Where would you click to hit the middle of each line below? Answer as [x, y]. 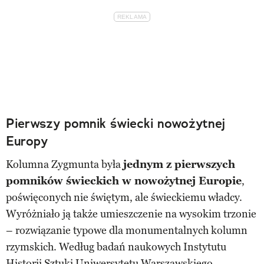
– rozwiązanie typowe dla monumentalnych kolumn [127, 230]
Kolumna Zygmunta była [65, 164]
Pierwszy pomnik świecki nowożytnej [115, 123]
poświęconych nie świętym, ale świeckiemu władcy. [124, 197]
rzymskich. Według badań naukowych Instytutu [116, 247]
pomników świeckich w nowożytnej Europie [124, 181]
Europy [27, 141]
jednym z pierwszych [179, 164]
